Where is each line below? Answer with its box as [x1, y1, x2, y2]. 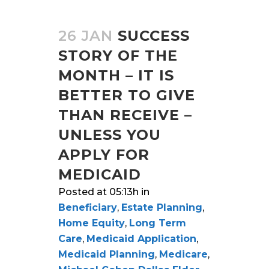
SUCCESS [118, 26, 190, 44]
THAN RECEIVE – [58, 106, 192, 124]
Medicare [159, 248, 208, 260]
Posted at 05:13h [58, 186, 139, 198]
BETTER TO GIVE [58, 86, 195, 104]
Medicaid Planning [58, 248, 155, 260]
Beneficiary [58, 201, 117, 213]
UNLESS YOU [58, 125, 161, 144]
